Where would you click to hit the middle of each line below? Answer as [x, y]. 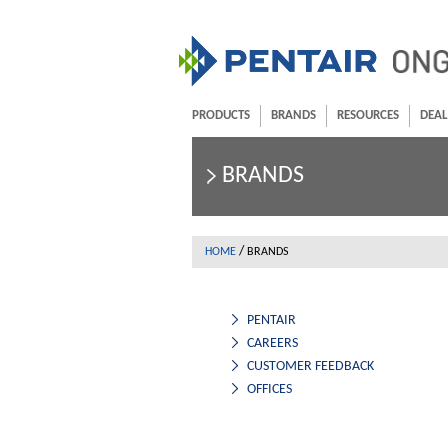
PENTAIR [271, 320]
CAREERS [272, 343]
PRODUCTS [221, 115]
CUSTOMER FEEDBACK [310, 366]
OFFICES [269, 389]
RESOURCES [368, 115]
